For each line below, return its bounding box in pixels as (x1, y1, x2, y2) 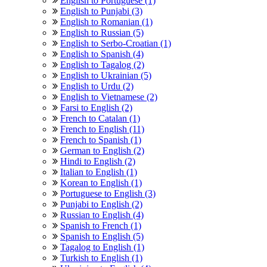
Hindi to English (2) (60, 156, 135, 166)
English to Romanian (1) (60, 16, 153, 27)
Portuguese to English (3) (60, 188, 156, 198)
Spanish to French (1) (60, 220, 141, 231)
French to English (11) (60, 123, 144, 134)
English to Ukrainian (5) (60, 70, 151, 80)
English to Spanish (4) (60, 48, 144, 59)
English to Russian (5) (60, 27, 144, 38)
